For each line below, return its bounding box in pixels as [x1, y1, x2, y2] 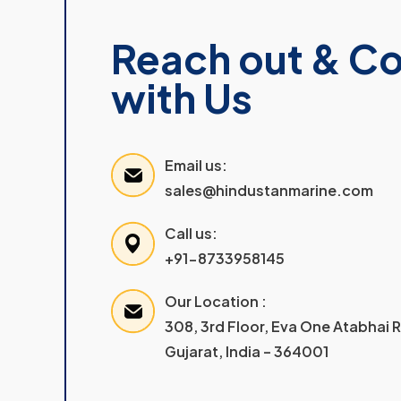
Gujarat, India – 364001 [165, 342, 328, 361]
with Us [111, 73, 252, 123]
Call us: [165, 224, 218, 243]
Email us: [165, 156, 227, 175]
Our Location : [165, 292, 267, 311]
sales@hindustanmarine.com [165, 181, 373, 200]
